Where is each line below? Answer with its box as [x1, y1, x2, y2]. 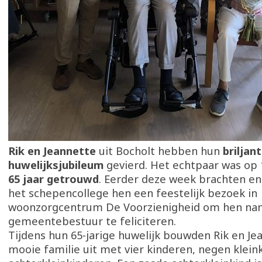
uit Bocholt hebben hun [96, 144, 223, 158]
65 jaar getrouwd [8, 172, 99, 186]
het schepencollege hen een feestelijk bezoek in [8, 186, 257, 200]
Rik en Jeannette [8, 144, 96, 158]
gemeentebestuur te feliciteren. [8, 214, 176, 228]
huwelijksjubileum [8, 158, 104, 172]
